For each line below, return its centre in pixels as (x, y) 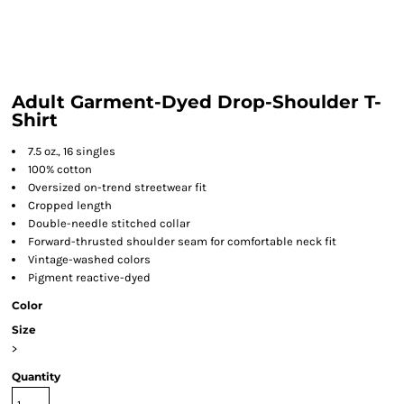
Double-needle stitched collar (109, 223)
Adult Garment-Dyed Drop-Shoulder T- (197, 102)
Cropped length (70, 205)
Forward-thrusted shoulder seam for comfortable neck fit (182, 241)
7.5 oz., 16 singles (72, 151)
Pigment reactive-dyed (89, 277)
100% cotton (60, 169)
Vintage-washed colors (89, 259)
